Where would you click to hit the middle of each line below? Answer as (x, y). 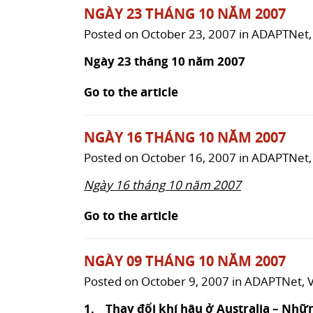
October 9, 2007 (185, 281)
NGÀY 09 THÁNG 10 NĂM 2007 (185, 261)
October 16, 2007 (189, 157)
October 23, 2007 (189, 34)
